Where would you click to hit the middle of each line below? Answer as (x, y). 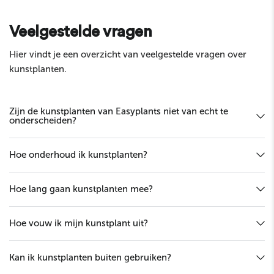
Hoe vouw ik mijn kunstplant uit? (79, 223)
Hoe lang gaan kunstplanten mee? (81, 189)
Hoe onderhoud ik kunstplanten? (78, 154)
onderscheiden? (43, 120)
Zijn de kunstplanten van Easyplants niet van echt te (119, 111)
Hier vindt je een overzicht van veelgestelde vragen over (128, 54)
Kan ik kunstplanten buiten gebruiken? (90, 257)
